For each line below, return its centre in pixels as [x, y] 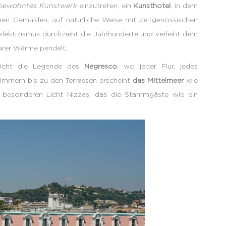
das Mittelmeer [158, 80]
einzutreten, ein [105, 5]
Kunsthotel [152, 5]
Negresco [101, 66]
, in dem [184, 5]
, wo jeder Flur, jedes [158, 66]
